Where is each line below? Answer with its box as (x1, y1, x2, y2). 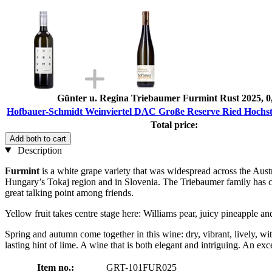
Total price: (151, 119, 198, 130)
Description (15, 144, 62, 155)
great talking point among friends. (5, 187, 134, 198)
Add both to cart (10, 134, 66, 143)
